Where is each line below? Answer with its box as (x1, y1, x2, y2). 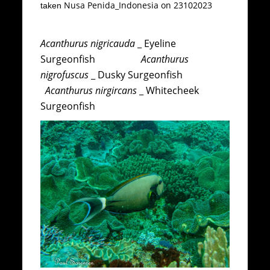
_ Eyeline (135, 37, 177, 51)
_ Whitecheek (137, 84, 199, 98)
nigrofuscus (40, 68, 89, 82)
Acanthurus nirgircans (45, 84, 137, 98)
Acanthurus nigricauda (40, 37, 136, 51)
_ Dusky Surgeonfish (89, 68, 215, 82)
